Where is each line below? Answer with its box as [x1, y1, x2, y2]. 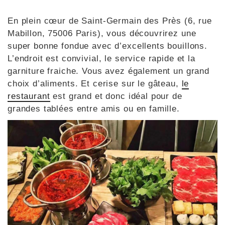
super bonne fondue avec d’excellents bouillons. [8, 41, 207, 51]
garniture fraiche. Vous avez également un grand [8, 66, 209, 76]
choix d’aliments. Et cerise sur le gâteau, [8, 79, 182, 89]
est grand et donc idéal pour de [50, 91, 182, 101]
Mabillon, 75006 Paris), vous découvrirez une [8, 29, 196, 39]
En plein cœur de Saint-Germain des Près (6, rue [8, 16, 212, 26]
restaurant [8, 91, 50, 101]
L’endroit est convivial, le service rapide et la [8, 54, 195, 64]
